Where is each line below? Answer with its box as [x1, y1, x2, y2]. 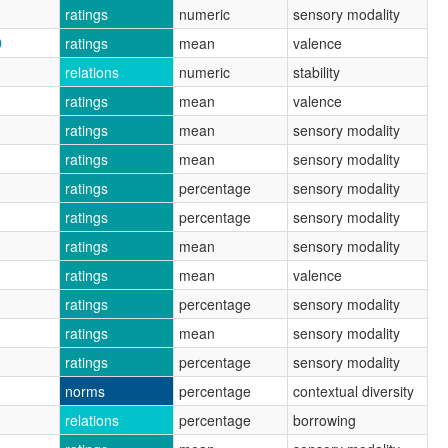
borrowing [293, 409, 356, 430]
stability [293, 61, 340, 82]
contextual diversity [293, 380, 414, 401]
